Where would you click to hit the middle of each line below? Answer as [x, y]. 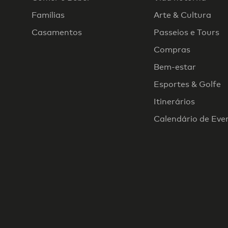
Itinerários [174, 102]
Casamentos [57, 33]
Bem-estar [175, 67]
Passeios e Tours [187, 33]
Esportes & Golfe [187, 84]
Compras [172, 50]
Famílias [48, 15]
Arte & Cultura [182, 15]
